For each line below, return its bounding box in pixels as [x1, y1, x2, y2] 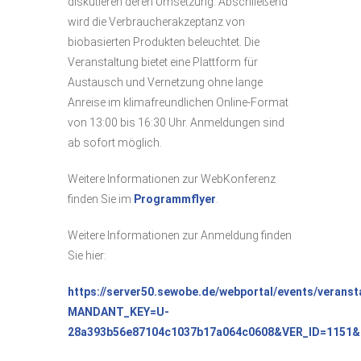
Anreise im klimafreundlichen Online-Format [68, 96, 288, 110]
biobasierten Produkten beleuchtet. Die [68, 35, 259, 49]
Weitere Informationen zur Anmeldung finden [68, 229, 292, 243]
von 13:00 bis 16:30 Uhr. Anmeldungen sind [68, 116, 284, 130]
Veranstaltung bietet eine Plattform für [68, 56, 258, 69]
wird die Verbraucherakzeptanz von [68, 15, 245, 29]
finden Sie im [68, 193, 134, 206]
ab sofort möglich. [68, 136, 162, 150]
